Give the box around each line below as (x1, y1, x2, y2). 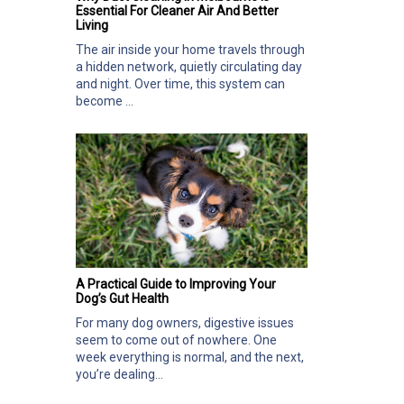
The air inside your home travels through (76, 42, 305, 58)
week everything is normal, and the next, (76, 350, 304, 365)
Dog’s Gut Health (76, 291, 169, 307)
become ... (76, 94, 133, 109)
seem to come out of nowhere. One (76, 333, 277, 348)
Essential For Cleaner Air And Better (76, 4, 279, 19)
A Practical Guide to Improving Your (76, 277, 276, 292)
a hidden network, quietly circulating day (76, 60, 302, 75)
